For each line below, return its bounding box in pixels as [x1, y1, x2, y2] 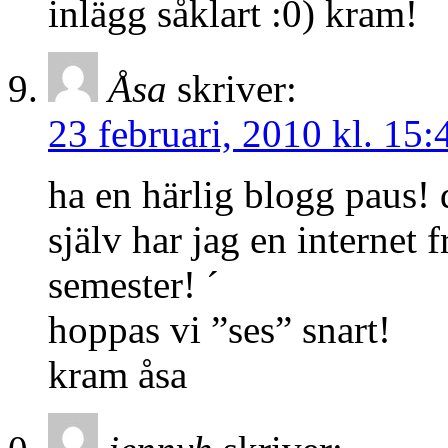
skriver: [177, 67, 297, 111]
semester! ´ [48, 263, 219, 307]
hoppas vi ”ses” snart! [48, 308, 391, 352]
